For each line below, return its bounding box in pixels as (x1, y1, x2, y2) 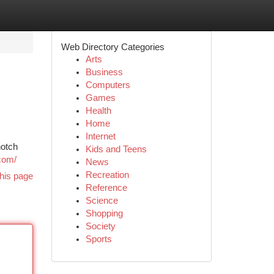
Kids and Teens (85, 144, 147, 154)
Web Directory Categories (61, 42, 165, 52)
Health (85, 106, 111, 116)
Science (85, 196, 118, 206)
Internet (85, 131, 116, 141)
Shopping (85, 209, 123, 218)
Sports (85, 234, 112, 244)
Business (85, 67, 123, 77)
